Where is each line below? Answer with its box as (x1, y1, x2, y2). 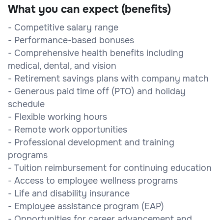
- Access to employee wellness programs (8, 175, 178, 186)
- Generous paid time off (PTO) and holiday (8, 85, 186, 97)
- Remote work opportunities (8, 124, 127, 135)
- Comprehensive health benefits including (8, 47, 184, 58)
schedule (8, 98, 45, 110)
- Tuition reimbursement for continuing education (8, 162, 212, 173)
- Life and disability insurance (8, 188, 130, 199)
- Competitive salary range (8, 22, 118, 33)
